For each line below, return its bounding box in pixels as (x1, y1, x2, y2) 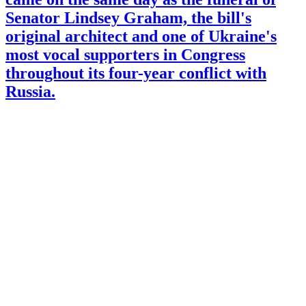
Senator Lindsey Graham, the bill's (5, 8, 251, 27)
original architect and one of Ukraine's (5, 27, 277, 45)
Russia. (5, 82, 55, 100)
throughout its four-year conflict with (5, 64, 266, 82)
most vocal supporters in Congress (5, 45, 245, 64)
